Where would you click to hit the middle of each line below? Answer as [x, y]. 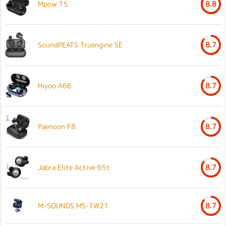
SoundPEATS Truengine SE [80, 44]
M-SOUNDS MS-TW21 [73, 205]
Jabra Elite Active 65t [74, 167]
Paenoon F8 [57, 126]
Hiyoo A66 [55, 85]
